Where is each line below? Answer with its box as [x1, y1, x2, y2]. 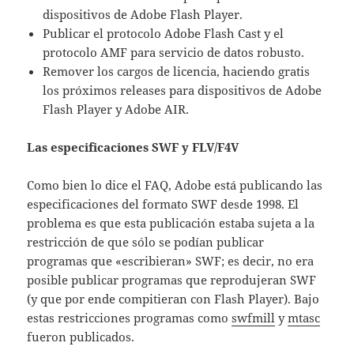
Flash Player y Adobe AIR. [43, 101, 190, 118]
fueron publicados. [27, 329, 135, 345]
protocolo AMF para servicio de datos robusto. [43, 44, 305, 61]
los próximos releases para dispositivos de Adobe [43, 82, 322, 99]
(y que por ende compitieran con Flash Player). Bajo [27, 291, 320, 307]
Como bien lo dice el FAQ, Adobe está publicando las [27, 177, 323, 194]
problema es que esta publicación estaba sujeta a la [27, 215, 315, 232]
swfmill [232, 310, 276, 326]
